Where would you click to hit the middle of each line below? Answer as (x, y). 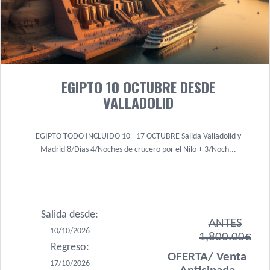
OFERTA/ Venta (207, 257)
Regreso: (70, 247)
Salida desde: (70, 215)
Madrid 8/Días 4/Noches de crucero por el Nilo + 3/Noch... (138, 150)
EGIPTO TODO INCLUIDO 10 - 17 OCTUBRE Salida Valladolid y (138, 137)
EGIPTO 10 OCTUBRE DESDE (138, 87)
